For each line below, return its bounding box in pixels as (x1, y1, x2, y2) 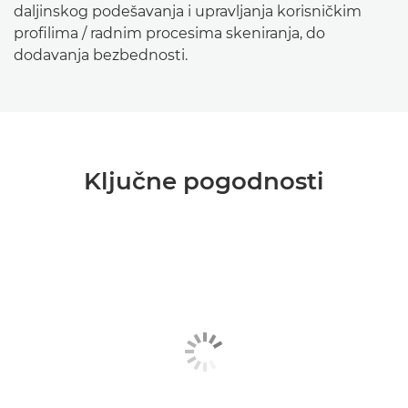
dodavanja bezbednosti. (14, 46, 188, 64)
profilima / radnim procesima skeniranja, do (14, 25, 325, 42)
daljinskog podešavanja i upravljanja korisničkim (14, 3, 362, 20)
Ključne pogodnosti (84, 167, 324, 196)
